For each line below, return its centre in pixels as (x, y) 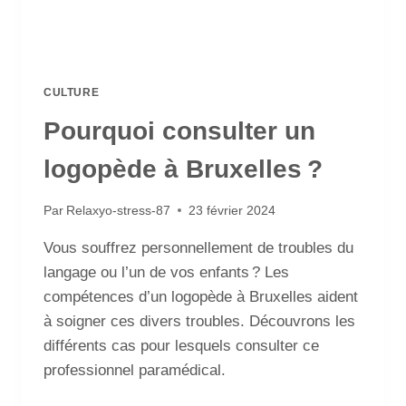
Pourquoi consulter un (179, 131)
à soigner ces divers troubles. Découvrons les (199, 321)
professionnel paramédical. (135, 370)
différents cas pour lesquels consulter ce (181, 345)
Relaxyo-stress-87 (119, 210)
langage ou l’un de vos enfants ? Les (166, 272)
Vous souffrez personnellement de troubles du (198, 247)
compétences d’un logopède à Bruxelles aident (201, 296)
